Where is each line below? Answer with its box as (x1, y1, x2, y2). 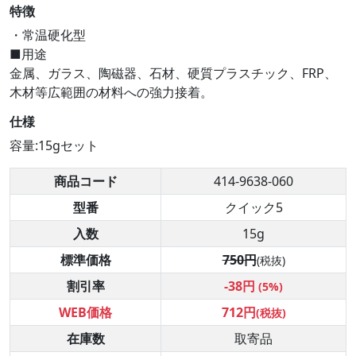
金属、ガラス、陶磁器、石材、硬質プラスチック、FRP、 (10, 64, 337, 83)
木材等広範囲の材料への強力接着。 (10, 83, 213, 102)
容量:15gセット (10, 137, 99, 155)
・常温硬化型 (10, 26, 86, 44)
